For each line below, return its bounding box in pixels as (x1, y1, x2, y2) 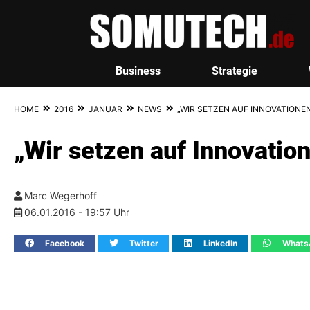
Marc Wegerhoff (24, 190, 97, 201)
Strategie (211, 64, 257, 77)
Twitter (129, 237, 158, 248)
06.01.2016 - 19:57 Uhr (24, 206, 129, 218)
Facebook (45, 237, 84, 248)
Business (115, 64, 161, 77)
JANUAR (89, 104, 122, 114)
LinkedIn (203, 237, 237, 248)
